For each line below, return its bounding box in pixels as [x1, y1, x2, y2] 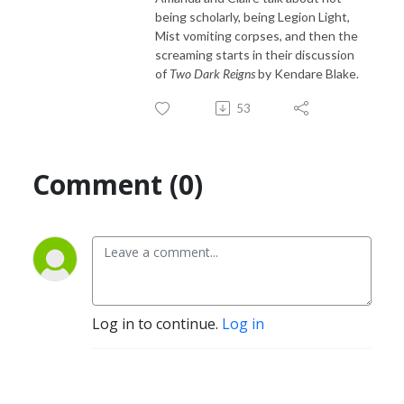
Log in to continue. [92, 313, 222, 334]
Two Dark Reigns [170, 65, 255, 81]
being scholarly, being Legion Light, [155, 8, 350, 24]
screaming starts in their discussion [155, 46, 354, 62]
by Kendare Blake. [255, 65, 359, 81]
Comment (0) [32, 165, 203, 203]
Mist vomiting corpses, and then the [155, 27, 358, 43]
